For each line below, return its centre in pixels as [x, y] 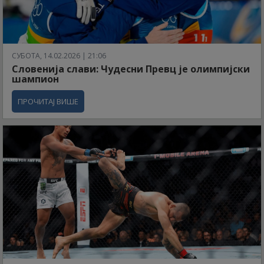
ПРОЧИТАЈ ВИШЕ [48, 102]
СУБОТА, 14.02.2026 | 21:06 [59, 56]
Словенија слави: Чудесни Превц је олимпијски [131, 69]
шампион [35, 79]
